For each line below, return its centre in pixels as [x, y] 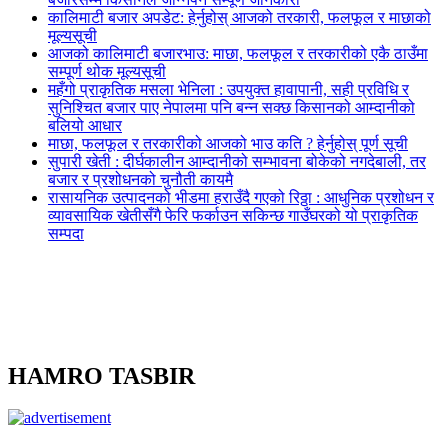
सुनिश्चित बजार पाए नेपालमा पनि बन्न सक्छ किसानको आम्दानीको [231, 107]
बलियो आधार [85, 125]
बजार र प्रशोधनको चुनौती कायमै [140, 179]
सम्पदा [66, 233]
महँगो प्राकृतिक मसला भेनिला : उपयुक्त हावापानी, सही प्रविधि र [228, 89]
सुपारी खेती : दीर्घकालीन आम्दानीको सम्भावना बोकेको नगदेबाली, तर [237, 161]
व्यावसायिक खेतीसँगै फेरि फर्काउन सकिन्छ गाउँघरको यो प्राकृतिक [233, 215]
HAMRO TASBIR [101, 375]
